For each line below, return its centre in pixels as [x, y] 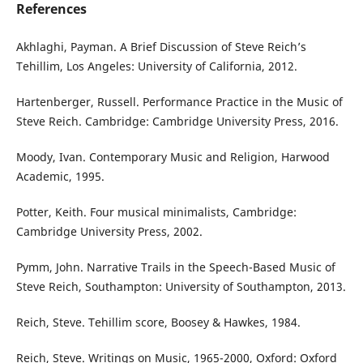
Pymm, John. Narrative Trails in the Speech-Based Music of [175, 267]
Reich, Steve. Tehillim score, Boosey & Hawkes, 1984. [158, 322]
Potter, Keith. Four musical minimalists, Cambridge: [156, 212]
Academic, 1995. [60, 177]
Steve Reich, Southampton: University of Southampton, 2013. [181, 287]
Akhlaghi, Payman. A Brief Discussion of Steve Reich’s [161, 47]
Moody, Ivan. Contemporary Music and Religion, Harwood [173, 157]
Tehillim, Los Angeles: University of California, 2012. [156, 66]
